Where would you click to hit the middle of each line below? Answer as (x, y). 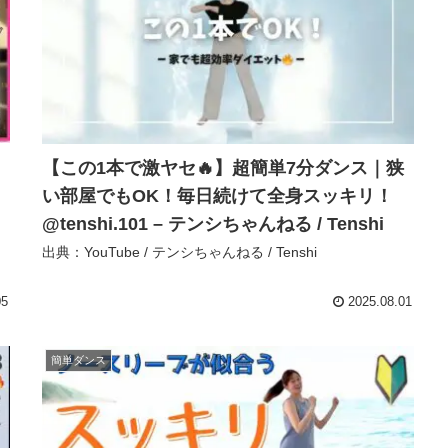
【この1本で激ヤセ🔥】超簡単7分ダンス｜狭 (223, 167)
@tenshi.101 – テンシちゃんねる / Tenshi (213, 223)
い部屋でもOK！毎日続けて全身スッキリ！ (217, 195)
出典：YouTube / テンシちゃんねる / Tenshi (179, 251)
